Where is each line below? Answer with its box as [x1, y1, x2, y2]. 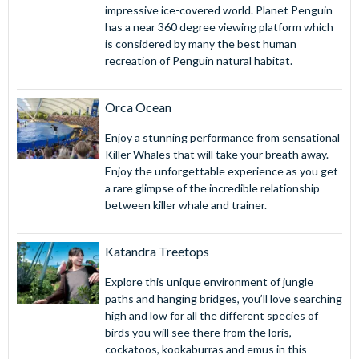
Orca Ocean [104, 99, 171, 115]
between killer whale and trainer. [104, 198, 267, 212]
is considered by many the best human [104, 37, 296, 51]
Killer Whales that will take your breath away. [104, 147, 329, 162]
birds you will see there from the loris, [104, 325, 292, 340]
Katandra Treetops [104, 244, 209, 260]
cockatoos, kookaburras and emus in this [104, 342, 307, 357]
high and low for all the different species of [104, 309, 318, 323]
